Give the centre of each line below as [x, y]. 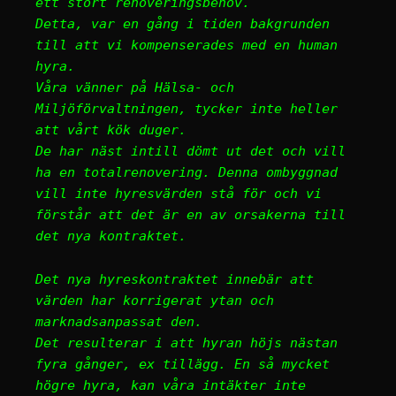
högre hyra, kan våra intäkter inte [171, 385]
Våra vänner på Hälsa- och [135, 88]
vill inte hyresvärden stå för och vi [179, 194]
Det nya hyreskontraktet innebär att [175, 279]
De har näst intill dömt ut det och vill [190, 151]
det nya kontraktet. [111, 236]
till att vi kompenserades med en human [187, 45]
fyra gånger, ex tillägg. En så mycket [183, 364]
